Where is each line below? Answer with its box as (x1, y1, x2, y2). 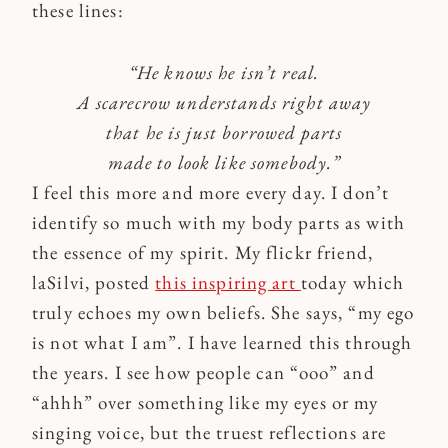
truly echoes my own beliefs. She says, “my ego (32, 299, 415, 325)
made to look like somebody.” (107, 149, 341, 175)
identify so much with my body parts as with (32, 209, 406, 235)
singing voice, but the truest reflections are (32, 419, 387, 445)
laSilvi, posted (32, 269, 156, 295)
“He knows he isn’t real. (128, 59, 320, 85)
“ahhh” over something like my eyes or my (32, 389, 379, 415)
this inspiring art (155, 269, 301, 295)
